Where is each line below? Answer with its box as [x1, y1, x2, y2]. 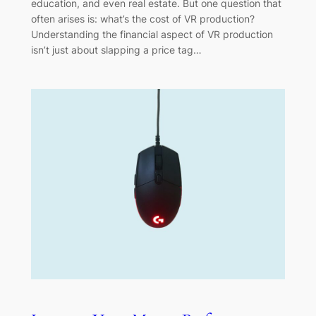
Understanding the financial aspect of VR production [30, 28, 273, 41]
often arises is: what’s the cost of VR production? [30, 13, 255, 25]
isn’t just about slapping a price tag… [30, 44, 202, 56]
